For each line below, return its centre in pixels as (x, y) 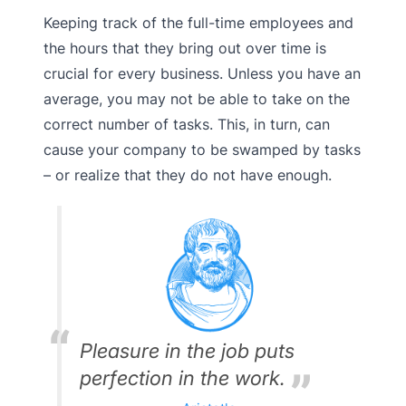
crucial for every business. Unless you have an (202, 73)
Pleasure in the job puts (187, 350)
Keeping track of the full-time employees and (198, 22)
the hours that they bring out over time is (185, 48)
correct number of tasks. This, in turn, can (187, 124)
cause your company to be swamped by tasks (202, 149)
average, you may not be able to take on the (197, 98)
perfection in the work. (183, 377)
